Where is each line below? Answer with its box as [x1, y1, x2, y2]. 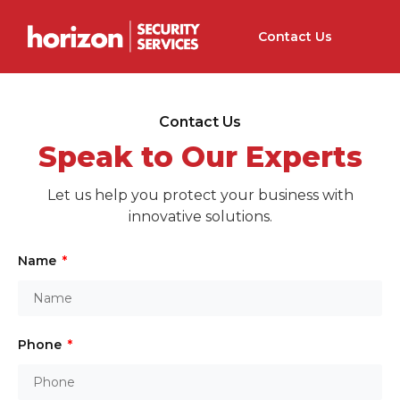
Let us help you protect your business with [46, 186, 354, 204]
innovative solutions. [128, 207, 272, 225]
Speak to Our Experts [37, 138, 362, 174]
